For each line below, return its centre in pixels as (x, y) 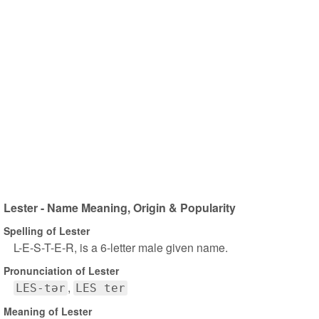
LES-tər (41, 288)
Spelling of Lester (47, 230)
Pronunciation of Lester (61, 270)
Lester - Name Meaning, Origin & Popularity (120, 208)
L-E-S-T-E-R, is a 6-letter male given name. (121, 247)
